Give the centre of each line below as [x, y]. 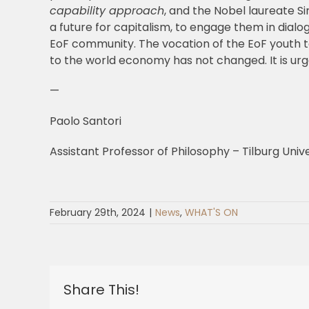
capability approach [107, 11]
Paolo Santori [85, 121]
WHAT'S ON [211, 213]
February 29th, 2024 [98, 213]
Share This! [101, 290]
